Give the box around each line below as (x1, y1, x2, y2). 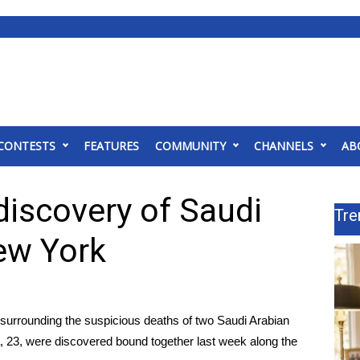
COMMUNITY (155, 138, 226, 153)
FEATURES (84, 138, 139, 153)
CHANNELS (254, 138, 313, 153)
